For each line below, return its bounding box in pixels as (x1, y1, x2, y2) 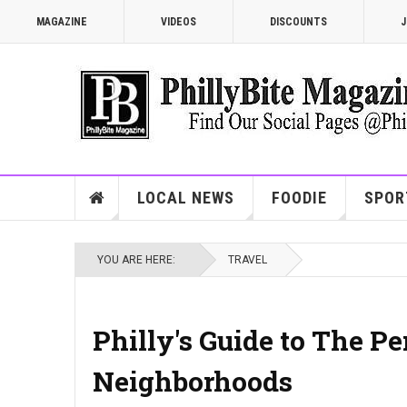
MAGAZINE (36, 15, 87, 28)
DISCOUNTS (270, 15, 327, 28)
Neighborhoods (93, 363, 293, 399)
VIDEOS (161, 15, 196, 28)
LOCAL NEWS (136, 188, 234, 207)
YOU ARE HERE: (97, 253, 181, 266)
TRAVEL (228, 253, 267, 266)
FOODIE (271, 188, 327, 207)
